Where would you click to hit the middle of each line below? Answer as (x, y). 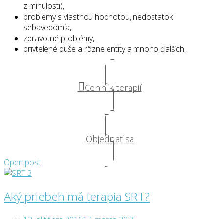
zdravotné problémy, (59, 38)
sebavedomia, (47, 27)
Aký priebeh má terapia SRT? (77, 196)
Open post (22, 162)
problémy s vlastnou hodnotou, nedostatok (98, 16)
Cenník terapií (113, 87)
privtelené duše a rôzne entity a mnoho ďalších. (105, 49)
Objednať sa (109, 138)
